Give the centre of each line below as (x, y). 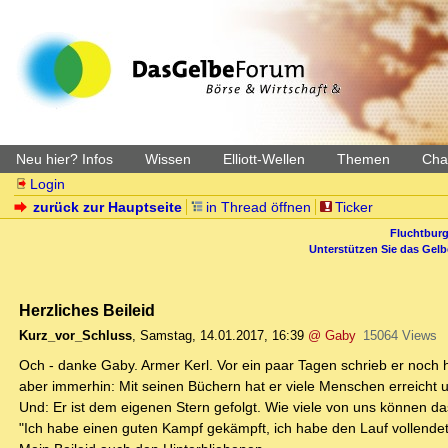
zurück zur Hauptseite (108, 207)
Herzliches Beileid (87, 310)
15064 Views (399, 336)
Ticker (353, 207)
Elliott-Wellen (264, 159)
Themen (363, 159)
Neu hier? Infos (64, 159)
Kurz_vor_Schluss (75, 336)
